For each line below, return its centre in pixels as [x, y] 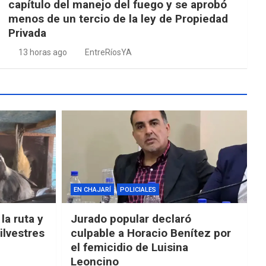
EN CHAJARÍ [92, 190]
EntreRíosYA [108, 52]
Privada [27, 33]
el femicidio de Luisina [129, 248]
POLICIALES [138, 190]
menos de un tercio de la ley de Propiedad [118, 18]
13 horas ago [43, 52]
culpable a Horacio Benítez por [151, 233]
